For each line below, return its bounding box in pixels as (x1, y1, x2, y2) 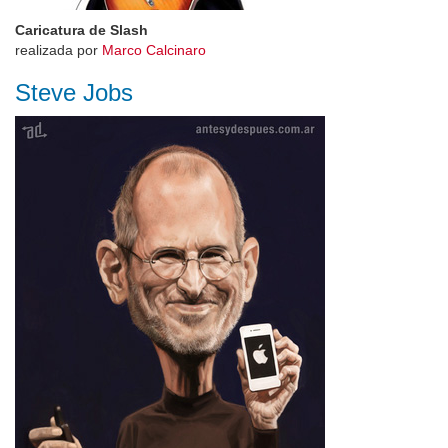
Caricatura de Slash (15, 22, 148, 38)
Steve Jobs (15, 79, 133, 106)
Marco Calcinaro (102, 42, 206, 58)
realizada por (15, 42, 102, 58)
